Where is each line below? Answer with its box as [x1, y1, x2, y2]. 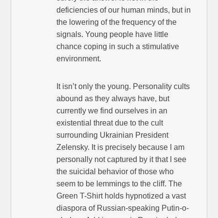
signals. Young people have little [56, 30, 169, 38]
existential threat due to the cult [56, 118, 163, 127]
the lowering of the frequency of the [56, 18, 177, 26]
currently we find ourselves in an [56, 106, 168, 115]
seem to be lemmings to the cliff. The [56, 179, 182, 188]
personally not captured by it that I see [56, 155, 187, 163]
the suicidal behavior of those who [56, 167, 174, 176]
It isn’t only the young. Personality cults [56, 82, 190, 91]
